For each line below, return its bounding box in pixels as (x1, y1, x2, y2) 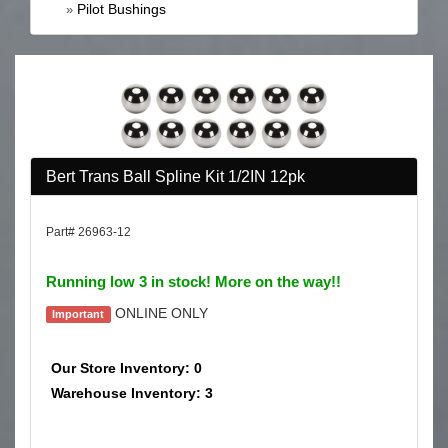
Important (52, 307, 105, 320)
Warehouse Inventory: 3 (51, 384, 213, 401)
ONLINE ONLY (110, 304, 208, 321)
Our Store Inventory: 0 (51, 359, 202, 376)
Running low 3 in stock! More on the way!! (46, 272, 341, 290)
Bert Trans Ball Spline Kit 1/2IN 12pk (46, 167, 305, 185)
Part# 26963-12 (46, 224, 131, 239)
